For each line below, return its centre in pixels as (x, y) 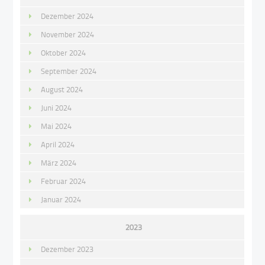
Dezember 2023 (67, 249)
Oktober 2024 (64, 52)
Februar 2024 (64, 181)
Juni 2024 (56, 107)
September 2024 (69, 71)
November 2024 (68, 34)
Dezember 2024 (67, 16)
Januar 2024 (61, 199)
